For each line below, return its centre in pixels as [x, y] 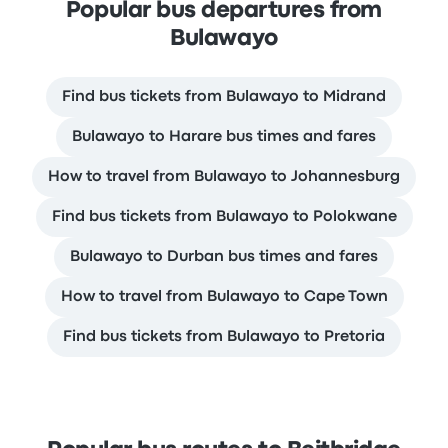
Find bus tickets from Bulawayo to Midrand [224, 96]
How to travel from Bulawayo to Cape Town [224, 296]
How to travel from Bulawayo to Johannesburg [224, 176]
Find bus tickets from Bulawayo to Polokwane [224, 216]
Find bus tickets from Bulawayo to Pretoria [224, 336]
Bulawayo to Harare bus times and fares [224, 136]
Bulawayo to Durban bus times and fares [224, 256]
